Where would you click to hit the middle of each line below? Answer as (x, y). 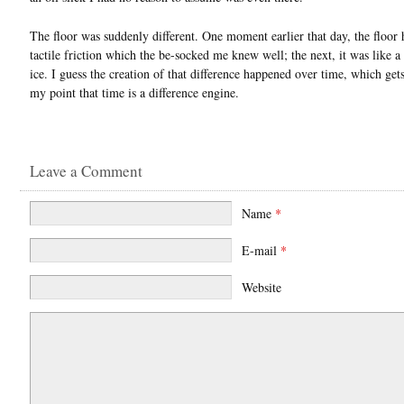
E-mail (261, 250)
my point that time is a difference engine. (134, 92)
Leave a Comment (86, 170)
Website (261, 287)
